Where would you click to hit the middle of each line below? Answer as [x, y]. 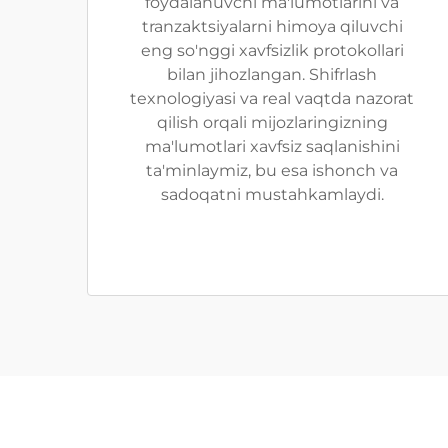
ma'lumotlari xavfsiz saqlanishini [272, 146]
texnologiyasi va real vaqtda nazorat [272, 98]
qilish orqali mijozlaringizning [272, 122]
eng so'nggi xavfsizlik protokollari [272, 50]
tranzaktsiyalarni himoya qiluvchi [272, 26]
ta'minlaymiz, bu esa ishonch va [272, 170]
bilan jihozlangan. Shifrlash [272, 74]
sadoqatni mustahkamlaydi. [272, 194]
